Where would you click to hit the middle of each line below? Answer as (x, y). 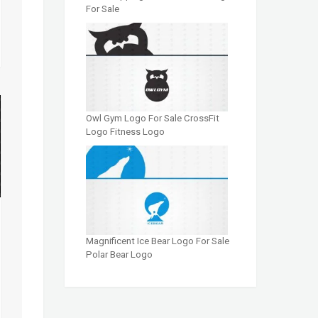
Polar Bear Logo (119, 255)
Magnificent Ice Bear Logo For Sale (158, 241)
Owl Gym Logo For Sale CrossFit (153, 119)
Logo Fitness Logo (125, 132)
